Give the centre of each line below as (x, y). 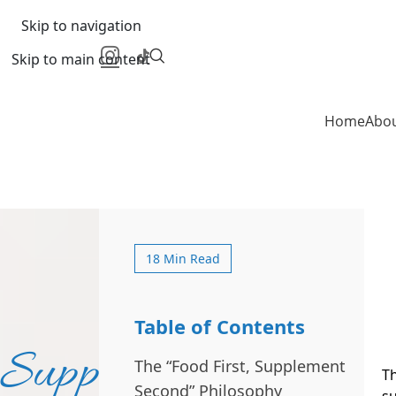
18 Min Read (183, 259)
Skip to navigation (81, 26)
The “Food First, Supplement (240, 366)
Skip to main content (81, 59)
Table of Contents (220, 326)
